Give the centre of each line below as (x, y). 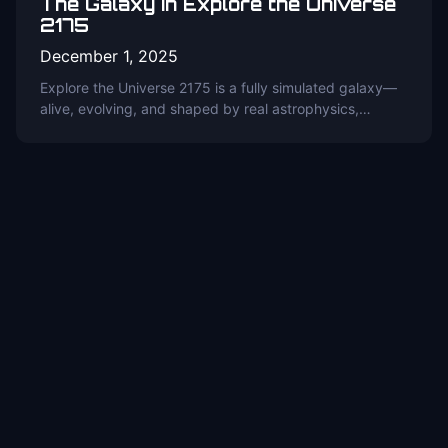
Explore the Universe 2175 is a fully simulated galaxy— (218, 87)
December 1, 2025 (109, 56)
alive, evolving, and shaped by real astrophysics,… (205, 108)
